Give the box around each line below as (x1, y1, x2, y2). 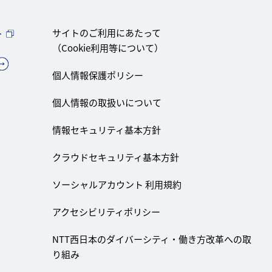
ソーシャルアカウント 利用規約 (52, 177, 182, 191)
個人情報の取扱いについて (52, 95, 161, 109)
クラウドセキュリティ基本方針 (52, 150, 179, 163)
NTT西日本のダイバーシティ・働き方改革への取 (52, 232, 251, 245)
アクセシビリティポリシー (52, 205, 160, 218)
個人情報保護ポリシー (52, 68, 143, 81)
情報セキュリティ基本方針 (52, 123, 161, 136)
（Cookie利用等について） (52, 41, 163, 54)
